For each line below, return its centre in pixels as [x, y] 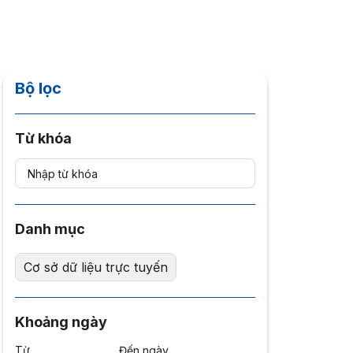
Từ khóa [43, 138]
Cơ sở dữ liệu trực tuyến [95, 267]
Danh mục [50, 229]
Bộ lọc [38, 88]
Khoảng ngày [61, 322]
